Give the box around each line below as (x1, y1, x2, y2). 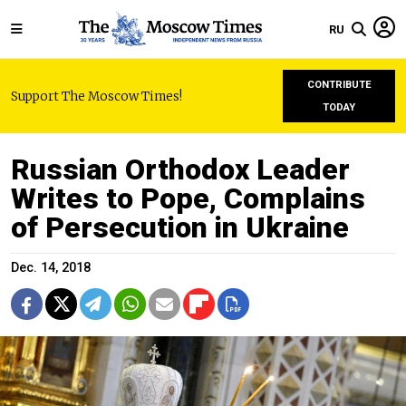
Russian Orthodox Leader (11, 152, 350, 187)
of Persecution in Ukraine (11, 210, 349, 245)
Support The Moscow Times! (11, 88, 182, 104)
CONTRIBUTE (306, 79, 372, 91)
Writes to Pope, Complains (11, 181, 365, 216)
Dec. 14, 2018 (11, 260, 91, 275)
